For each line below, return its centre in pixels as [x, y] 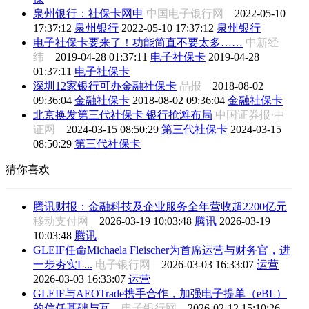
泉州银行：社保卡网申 [88, 13]
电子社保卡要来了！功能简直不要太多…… [138, 42]
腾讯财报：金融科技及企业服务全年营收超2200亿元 [160, 206]
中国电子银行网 [190, 13]
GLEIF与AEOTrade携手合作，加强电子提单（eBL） [160, 293]
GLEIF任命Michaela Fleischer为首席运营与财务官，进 [162, 250]
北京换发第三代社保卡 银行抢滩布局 [123, 114]
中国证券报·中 [250, 114]
